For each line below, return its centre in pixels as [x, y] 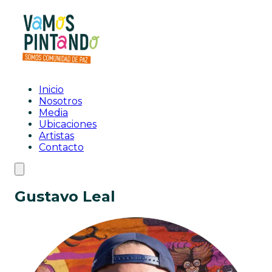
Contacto [61, 147]
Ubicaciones [68, 124]
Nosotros [60, 101]
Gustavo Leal [65, 196]
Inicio [51, 90]
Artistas [56, 136]
